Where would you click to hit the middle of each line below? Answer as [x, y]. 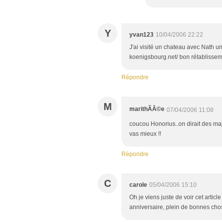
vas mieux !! [145, 134]
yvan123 [141, 35]
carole [138, 185]
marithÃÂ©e [147, 109]
